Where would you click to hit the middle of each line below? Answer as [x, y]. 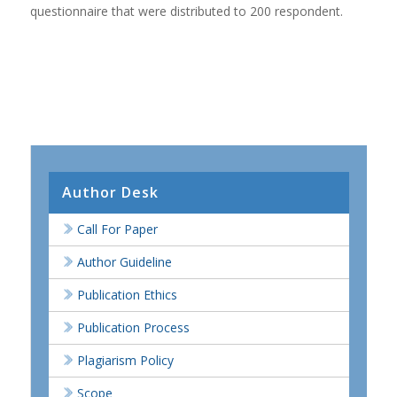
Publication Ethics [127, 294]
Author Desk [110, 192]
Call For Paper [117, 229]
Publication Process [133, 327]
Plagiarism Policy [125, 360]
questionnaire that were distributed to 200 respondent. [186, 11]
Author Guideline [124, 261]
